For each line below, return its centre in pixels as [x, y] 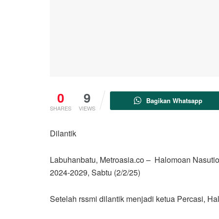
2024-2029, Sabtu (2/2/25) [95, 172]
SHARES [61, 108]
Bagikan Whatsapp [175, 100]
